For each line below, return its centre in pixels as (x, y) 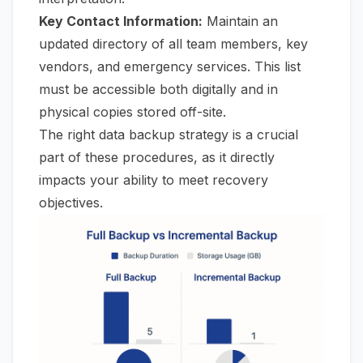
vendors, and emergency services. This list (170, 67)
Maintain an (240, 21)
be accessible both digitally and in (173, 90)
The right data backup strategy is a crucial (169, 135)
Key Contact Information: (121, 21)
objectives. (71, 203)
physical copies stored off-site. (132, 112)
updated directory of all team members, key (173, 44)
